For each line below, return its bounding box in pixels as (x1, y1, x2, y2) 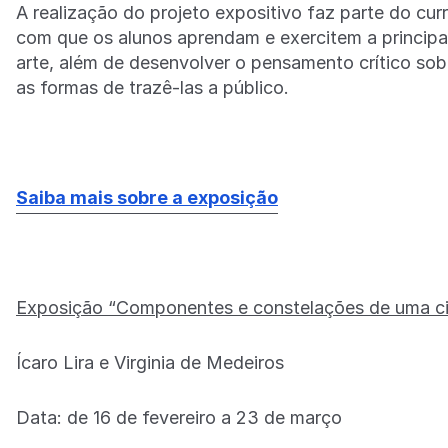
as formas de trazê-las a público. (16, 76, 289, 98)
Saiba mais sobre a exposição (16, 186, 278, 208)
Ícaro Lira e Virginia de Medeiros (16, 351, 284, 373)
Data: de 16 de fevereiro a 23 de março (16, 406, 342, 428)
